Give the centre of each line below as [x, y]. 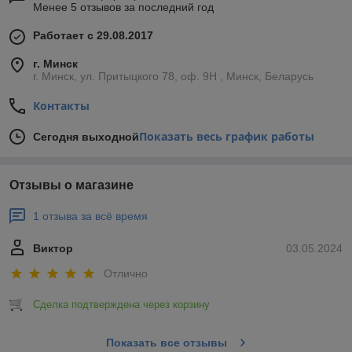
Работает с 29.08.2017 [93, 36]
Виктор [53, 249]
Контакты [61, 106]
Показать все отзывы [166, 342]
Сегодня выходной [86, 137]
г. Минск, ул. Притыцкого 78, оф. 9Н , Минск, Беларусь [173, 77]
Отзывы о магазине [71, 185]
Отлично [126, 273]
